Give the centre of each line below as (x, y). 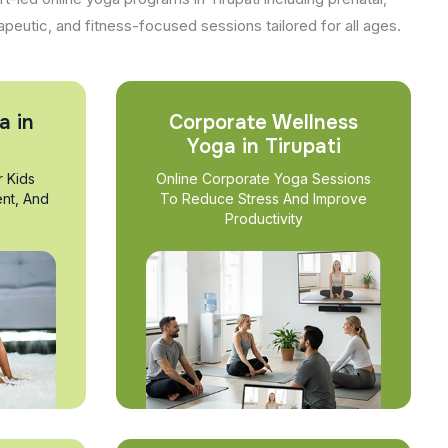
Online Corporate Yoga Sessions (263, 178)
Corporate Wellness (263, 122)
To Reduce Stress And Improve (263, 198)
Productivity (263, 218)
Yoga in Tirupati (263, 146)
